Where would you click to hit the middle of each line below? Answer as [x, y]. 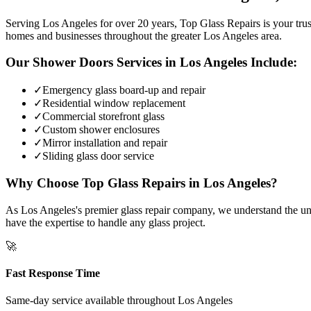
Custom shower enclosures [101, 130]
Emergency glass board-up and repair [124, 90]
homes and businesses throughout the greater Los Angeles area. [144, 35]
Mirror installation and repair [105, 143]
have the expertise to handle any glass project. [106, 222]
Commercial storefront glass [103, 117]
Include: [272, 62]
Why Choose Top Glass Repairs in [104, 183]
